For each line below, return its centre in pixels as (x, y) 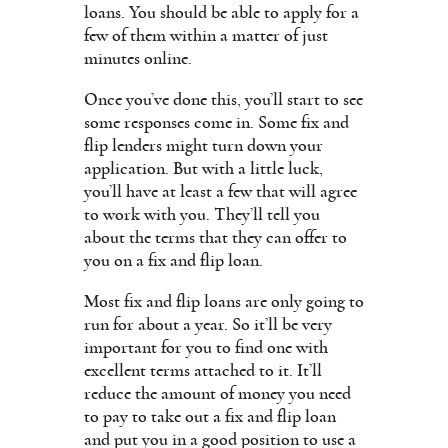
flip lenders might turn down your (203, 145)
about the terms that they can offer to (215, 237)
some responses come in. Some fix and (216, 122)
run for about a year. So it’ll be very (208, 324)
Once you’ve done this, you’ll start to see (223, 99)
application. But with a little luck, (203, 168)
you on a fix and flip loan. (173, 260)
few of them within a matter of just (206, 35)
